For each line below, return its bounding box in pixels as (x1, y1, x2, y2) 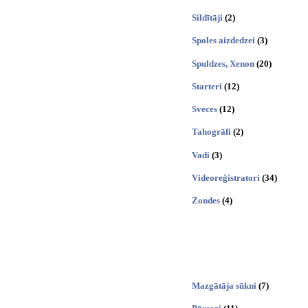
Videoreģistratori (192, 172, 260, 183)
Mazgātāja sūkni (192, 280, 256, 291)
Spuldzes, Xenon (192, 58, 254, 69)
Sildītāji (192, 12, 223, 23)
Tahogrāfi (192, 126, 231, 137)
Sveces (192, 104, 217, 115)
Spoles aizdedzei (192, 35, 255, 46)
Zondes (192, 195, 220, 206)
